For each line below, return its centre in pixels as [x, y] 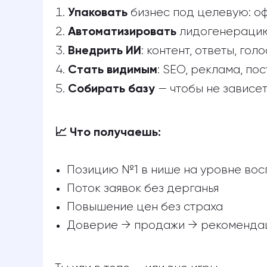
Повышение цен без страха [145, 207]
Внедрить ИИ [105, 51]
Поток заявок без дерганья [143, 188]
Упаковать [98, 13]
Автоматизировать [122, 32]
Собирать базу [111, 89]
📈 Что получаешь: [108, 133]
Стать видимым [113, 70]
